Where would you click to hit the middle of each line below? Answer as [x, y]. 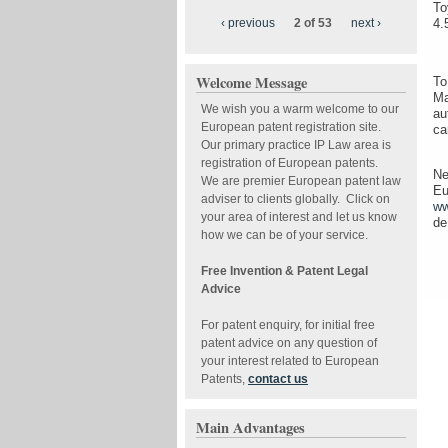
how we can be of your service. [287, 234]
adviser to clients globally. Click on [295, 198]
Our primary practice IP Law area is [296, 144]
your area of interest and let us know [299, 216]
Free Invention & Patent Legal [284, 270]
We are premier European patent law [301, 180]
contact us [278, 378]
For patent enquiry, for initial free [288, 324]
